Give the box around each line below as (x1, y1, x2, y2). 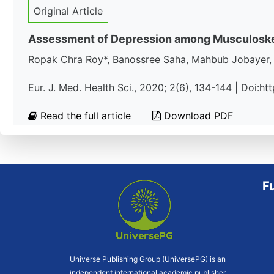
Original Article (34, 5, 103, 17)
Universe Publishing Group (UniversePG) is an (70, 254, 226, 264)
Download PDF (161, 109, 233, 122)
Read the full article (37, 109, 134, 122)
